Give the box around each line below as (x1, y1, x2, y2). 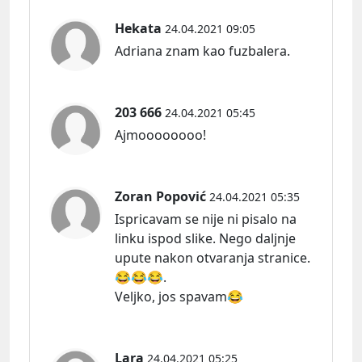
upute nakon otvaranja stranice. (115, 249, 310, 267)
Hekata (115, 19, 162, 38)
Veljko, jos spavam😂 (115, 288, 243, 306)
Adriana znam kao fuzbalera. (115, 42, 290, 61)
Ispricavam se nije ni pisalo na (115, 210, 297, 229)
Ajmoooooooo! (115, 126, 206, 145)
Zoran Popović (115, 187, 206, 206)
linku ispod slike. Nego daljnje (115, 229, 296, 248)
